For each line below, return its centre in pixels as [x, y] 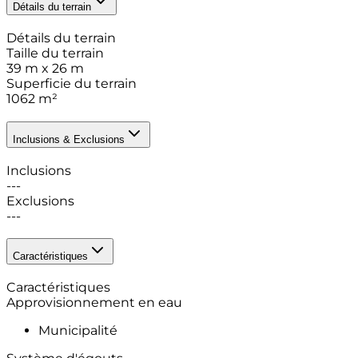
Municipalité [78, 330]
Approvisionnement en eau [94, 302]
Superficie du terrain [72, 84]
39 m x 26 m [45, 69]
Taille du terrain [55, 54]
